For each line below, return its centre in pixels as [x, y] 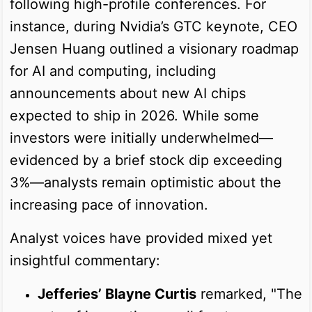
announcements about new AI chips [128, 93]
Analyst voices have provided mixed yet [141, 238]
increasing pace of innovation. [109, 204]
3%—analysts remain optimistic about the [146, 182]
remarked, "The [249, 294]
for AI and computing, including [113, 71]
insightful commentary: [85, 260]
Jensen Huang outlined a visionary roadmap [154, 48]
